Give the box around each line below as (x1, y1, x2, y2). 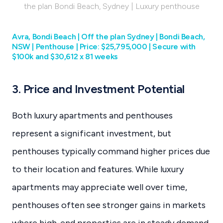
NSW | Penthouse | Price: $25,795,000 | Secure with (12, 41, 196, 51)
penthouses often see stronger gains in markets (12, 199, 206, 211)
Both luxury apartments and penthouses (12, 110, 173, 121)
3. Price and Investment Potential (12, 81, 185, 96)
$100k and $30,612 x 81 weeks (12, 51, 118, 61)
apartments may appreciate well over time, (12, 181, 187, 193)
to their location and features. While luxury (12, 163, 184, 175)
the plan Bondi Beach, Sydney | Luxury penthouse (23, 1, 200, 11)
